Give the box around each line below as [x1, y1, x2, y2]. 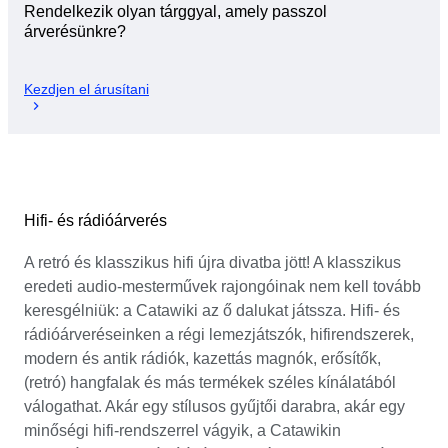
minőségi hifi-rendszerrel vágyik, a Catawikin [24, 421, 341, 439]
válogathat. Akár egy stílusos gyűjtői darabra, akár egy [24, 397, 405, 415]
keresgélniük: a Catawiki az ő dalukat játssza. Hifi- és [24, 301, 400, 319]
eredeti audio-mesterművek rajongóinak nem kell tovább [24, 277, 421, 295]
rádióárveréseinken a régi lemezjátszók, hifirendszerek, [24, 325, 414, 343]
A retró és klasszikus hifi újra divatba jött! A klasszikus [24, 253, 401, 271]
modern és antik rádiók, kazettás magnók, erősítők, [24, 349, 381, 367]
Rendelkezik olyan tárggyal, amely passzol [24, 3, 327, 21]
